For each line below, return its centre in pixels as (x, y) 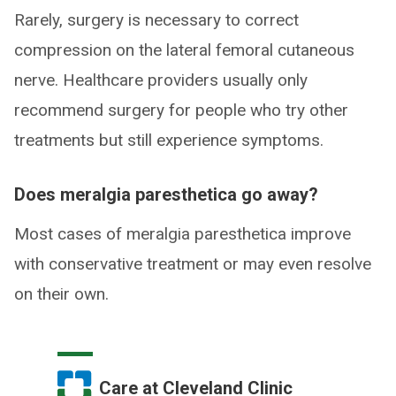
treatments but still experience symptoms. (169, 141)
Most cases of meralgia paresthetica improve (183, 234)
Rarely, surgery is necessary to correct (156, 20)
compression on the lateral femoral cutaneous (184, 50)
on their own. (61, 294)
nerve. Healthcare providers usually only (161, 80)
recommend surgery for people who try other (181, 110)
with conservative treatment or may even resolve (193, 264)
